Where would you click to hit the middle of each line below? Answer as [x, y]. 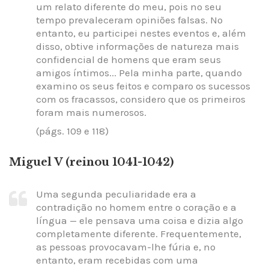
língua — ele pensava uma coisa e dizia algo [140, 220]
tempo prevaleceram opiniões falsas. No [129, 20]
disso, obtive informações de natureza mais [138, 47]
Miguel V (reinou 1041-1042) [91, 162]
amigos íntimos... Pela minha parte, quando [139, 73]
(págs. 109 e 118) [72, 131]
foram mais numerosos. [91, 113]
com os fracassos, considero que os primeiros [141, 99]
